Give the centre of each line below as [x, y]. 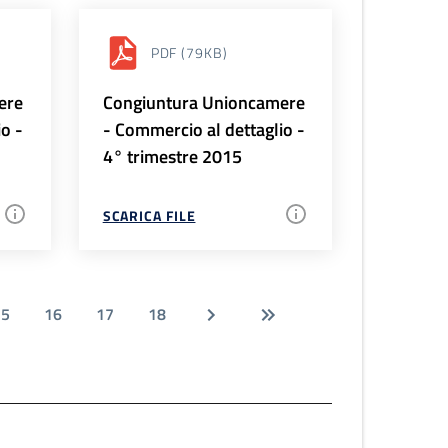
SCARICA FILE [149, 215]
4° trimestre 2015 [172, 156]
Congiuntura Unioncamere [203, 102]
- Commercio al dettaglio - [203, 129]
